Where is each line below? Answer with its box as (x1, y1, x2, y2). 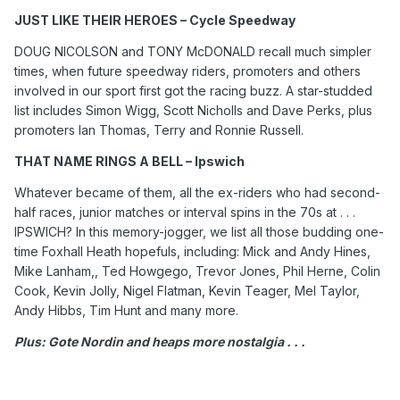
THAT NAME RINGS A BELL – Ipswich (14, 154, 245, 170)
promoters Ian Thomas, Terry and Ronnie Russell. (14, 122, 304, 138)
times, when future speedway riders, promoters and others (14, 63, 361, 79)
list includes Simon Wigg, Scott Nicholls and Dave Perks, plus (14, 103, 372, 119)
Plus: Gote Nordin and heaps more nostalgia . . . (14, 334, 305, 350)
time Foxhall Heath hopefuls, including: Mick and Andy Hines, (14, 244, 371, 260)
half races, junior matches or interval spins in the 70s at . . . (14, 204, 355, 221)
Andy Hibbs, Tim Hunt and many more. (14, 303, 238, 319)
